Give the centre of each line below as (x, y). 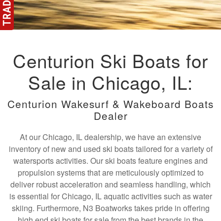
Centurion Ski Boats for (110, 60)
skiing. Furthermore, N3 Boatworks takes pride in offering (110, 208)
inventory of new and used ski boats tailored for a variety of (110, 149)
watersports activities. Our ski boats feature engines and (110, 161)
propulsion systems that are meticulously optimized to (110, 172)
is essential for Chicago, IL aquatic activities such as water (110, 196)
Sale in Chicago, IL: (110, 82)
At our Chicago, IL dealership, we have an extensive (110, 137)
